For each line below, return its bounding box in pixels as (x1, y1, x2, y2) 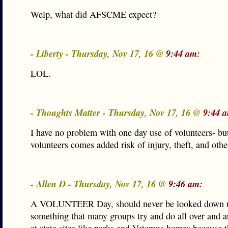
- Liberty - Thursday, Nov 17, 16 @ (31, 47, 166, 60)
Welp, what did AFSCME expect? (31, 8, 156, 20)
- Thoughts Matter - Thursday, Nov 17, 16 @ (31, 106, 203, 119)
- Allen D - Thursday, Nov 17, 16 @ (31, 177, 168, 190)
